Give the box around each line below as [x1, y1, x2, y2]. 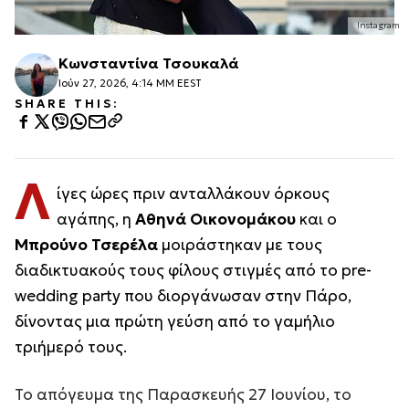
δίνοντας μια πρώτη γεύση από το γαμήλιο [15, 310, 335, 331]
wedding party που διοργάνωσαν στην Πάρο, [15, 285, 351, 306]
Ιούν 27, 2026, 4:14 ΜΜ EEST [58, 76, 202, 89]
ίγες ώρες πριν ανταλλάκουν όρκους [56, 183, 330, 204]
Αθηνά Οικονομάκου [131, 208, 296, 229]
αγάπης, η [56, 208, 131, 229]
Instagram [357, 19, 400, 32]
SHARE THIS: [15, 95, 120, 111]
